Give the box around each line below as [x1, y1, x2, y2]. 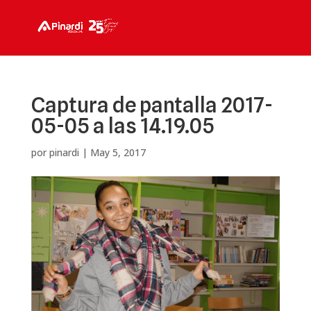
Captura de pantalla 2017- [31, 92, 273, 117]
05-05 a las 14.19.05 [31, 113, 215, 138]
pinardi [49, 146, 79, 159]
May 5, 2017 [90, 146, 146, 159]
